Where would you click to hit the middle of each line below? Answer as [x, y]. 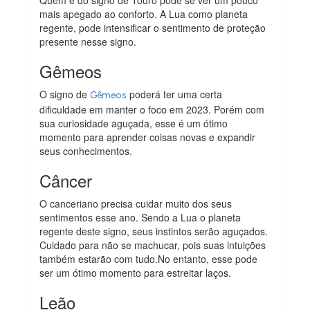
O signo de [65, 94]
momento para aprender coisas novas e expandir [148, 137]
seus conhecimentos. [86, 151]
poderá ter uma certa [175, 94]
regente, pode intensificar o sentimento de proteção [153, 27]
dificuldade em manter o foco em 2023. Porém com [152, 109]
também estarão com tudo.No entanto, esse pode [149, 258]
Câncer [66, 180]
